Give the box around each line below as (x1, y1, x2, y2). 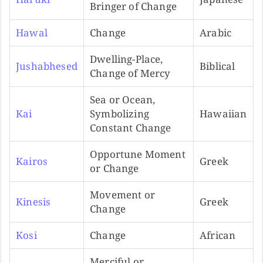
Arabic (200, 25, 232, 39)
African (200, 228, 236, 242)
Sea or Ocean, (90, 92, 156, 106)
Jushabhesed (16, 59, 77, 73)
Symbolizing (90, 106, 149, 120)
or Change (90, 161, 139, 175)
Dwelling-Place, (90, 52, 163, 66)
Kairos (16, 154, 48, 168)
